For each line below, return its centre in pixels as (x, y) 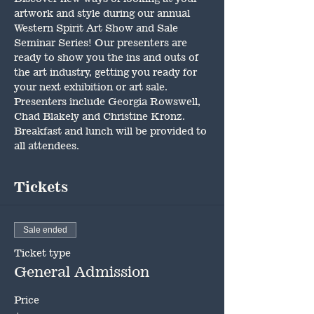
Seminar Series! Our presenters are (102, 42)
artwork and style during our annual (103, 13)
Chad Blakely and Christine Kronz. (102, 116)
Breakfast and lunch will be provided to (112, 130)
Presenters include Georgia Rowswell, (109, 101)
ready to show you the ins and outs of (108, 57)
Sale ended (45, 230)
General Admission (82, 272)
